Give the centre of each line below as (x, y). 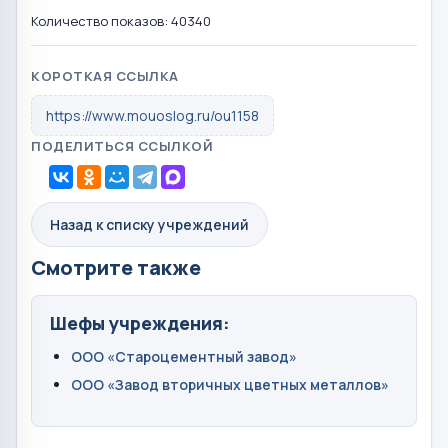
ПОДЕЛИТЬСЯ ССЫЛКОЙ (122, 145)
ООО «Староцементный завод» (184, 357)
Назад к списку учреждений (149, 224)
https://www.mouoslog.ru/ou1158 (152, 115)
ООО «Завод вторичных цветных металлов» (230, 385)
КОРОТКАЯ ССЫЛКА (105, 75)
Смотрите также (116, 267)
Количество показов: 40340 (121, 20)
